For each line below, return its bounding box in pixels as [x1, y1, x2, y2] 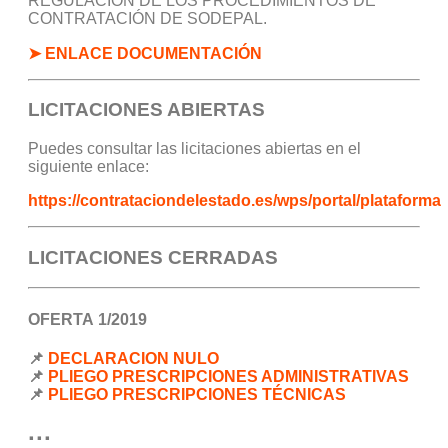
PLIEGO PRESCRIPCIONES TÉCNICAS [48, 385, 346, 403]
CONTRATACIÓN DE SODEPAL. [28, 9, 267, 27]
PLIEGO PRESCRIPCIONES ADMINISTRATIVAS [48, 367, 409, 385]
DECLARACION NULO [48, 349, 219, 367]
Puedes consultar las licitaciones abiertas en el [28, 139, 361, 157]
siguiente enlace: [28, 157, 149, 175]
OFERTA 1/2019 [28, 310, 147, 328]
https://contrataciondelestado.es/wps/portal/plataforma [28, 191, 441, 209]
